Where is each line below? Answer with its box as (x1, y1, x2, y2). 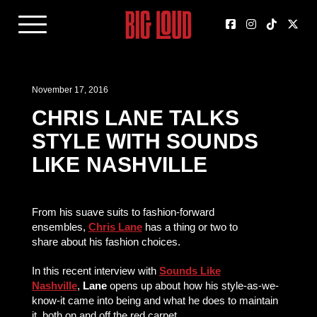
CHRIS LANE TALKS (31, 106, 239, 129)
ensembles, (31, 221, 88, 233)
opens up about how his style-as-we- (109, 279, 279, 292)
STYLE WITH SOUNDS (31, 129, 259, 153)
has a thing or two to (144, 221, 238, 233)
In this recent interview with (31, 265, 159, 277)
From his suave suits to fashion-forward (31, 206, 214, 218)
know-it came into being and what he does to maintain (31, 294, 278, 306)
